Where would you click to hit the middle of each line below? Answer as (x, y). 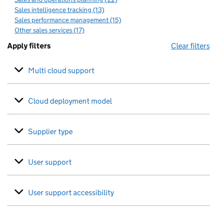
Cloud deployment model (70, 101)
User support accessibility (71, 193)
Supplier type (50, 132)
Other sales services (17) (49, 30)
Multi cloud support (61, 70)
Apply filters (29, 46)
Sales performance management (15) (68, 20)
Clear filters (190, 46)
